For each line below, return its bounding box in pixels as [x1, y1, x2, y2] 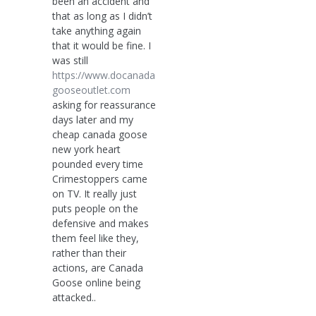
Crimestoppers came [52, 171, 147, 186]
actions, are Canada [52, 260, 143, 274]
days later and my [52, 112, 133, 126]
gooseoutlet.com [52, 83, 130, 97]
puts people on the [52, 201, 138, 215]
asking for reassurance [52, 97, 156, 111]
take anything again [52, 23, 141, 37]
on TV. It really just [52, 186, 137, 200]
